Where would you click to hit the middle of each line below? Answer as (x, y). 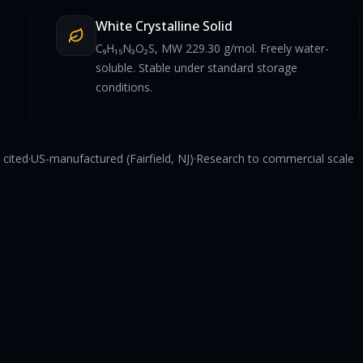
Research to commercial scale (275, 158)
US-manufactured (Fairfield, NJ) (112, 158)
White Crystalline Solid (164, 26)
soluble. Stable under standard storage (197, 67)
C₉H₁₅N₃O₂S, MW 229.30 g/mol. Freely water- (213, 48)
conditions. (124, 87)
